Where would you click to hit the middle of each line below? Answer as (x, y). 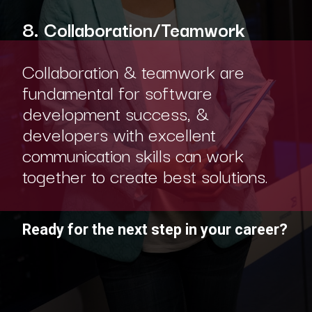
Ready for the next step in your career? (155, 229)
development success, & (115, 112)
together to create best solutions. (145, 175)
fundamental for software (117, 91)
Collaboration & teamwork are (133, 70)
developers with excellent (119, 133)
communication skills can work (133, 154)
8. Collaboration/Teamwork (136, 29)
